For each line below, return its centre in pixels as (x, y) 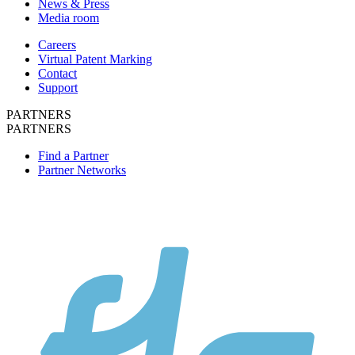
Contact (57, 73)
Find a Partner (73, 155)
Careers (57, 44)
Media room (69, 17)
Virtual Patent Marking (95, 59)
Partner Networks (82, 170)
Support (58, 87)
